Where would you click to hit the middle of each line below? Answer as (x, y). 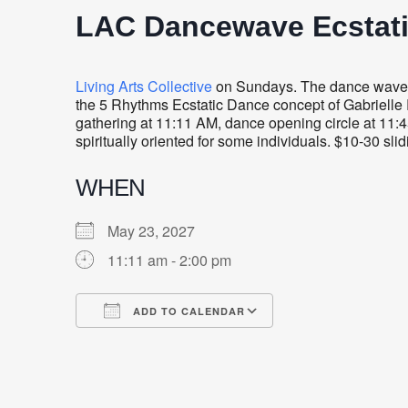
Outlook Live (326, 343)
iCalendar (229, 343)
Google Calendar (208, 343)
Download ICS (155, 343)
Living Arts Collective (144, 86)
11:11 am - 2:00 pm (169, 260)
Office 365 (274, 343)
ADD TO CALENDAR (187, 311)
